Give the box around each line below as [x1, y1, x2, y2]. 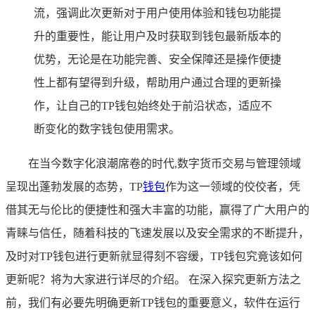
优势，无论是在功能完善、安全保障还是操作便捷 [34, 53, 281, 65]
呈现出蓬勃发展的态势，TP [6, 180, 143, 193]
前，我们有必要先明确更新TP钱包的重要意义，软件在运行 [6, 296, 300, 309]
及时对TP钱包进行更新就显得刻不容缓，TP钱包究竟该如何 [6, 250, 302, 262]
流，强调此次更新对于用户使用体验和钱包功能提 [34, 6, 281, 19]
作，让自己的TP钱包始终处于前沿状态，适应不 [34, 99, 272, 112]
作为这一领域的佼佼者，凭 [165, 180, 300, 193]
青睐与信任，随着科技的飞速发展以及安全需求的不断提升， [6, 226, 309, 239]
